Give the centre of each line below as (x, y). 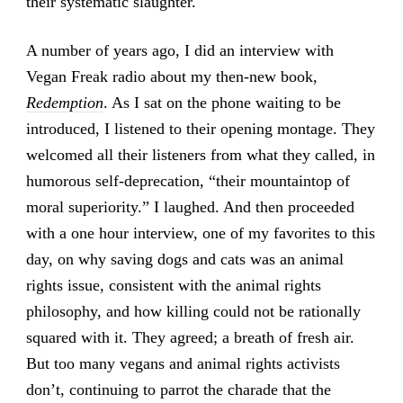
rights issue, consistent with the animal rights (173, 286)
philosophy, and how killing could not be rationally (193, 312)
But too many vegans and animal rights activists (183, 364)
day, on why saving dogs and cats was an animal (184, 260)
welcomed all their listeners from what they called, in (200, 155)
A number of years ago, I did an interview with (179, 51)
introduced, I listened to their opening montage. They (200, 129)
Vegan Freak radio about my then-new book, (171, 77)
